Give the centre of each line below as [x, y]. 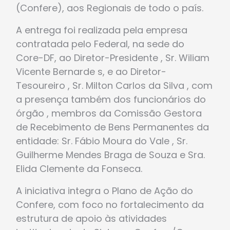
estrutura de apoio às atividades [91, 219]
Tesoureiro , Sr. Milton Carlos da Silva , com [114, 86]
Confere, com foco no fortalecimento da [110, 205]
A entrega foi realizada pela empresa [102, 30]
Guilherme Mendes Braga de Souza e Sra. [110, 155]
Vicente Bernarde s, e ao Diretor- [91, 72]
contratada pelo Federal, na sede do [100, 44]
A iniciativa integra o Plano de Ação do [104, 191]
